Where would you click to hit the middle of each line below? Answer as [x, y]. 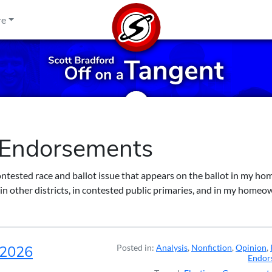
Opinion [251, 247]
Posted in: [136, 247]
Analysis [172, 247]
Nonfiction [212, 247]
